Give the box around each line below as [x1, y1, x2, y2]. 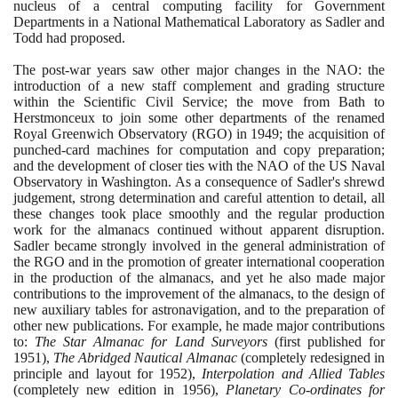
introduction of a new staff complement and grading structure [13, 77, 385, 93]
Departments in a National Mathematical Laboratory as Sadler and [13, 13, 385, 29]
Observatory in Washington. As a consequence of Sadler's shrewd [13, 173, 385, 189]
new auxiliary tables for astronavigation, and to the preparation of [13, 301, 385, 317]
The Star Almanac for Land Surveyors [35, 333, 267, 349]
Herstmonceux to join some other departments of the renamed [13, 109, 385, 125]
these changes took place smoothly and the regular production [13, 205, 385, 221]
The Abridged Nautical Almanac [53, 349, 237, 365]
